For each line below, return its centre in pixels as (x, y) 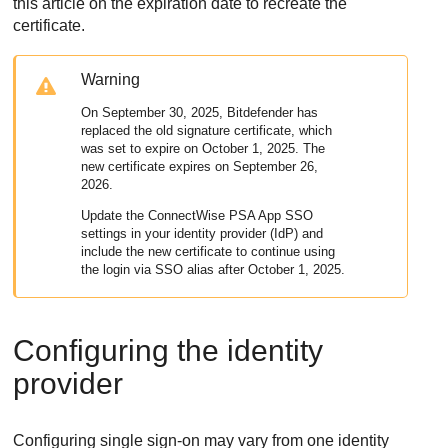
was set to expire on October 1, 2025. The (203, 149)
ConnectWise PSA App (215, 216)
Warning (111, 80)
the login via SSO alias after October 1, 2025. (213, 270)
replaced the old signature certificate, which (207, 131)
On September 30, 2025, (154, 113)
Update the (115, 216)
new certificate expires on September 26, (200, 167)
